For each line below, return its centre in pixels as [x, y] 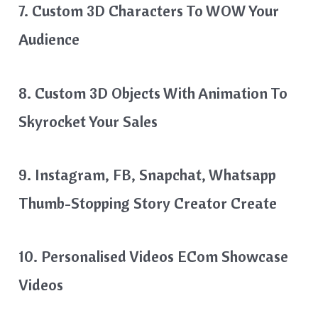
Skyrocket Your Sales [90, 121]
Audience [51, 39]
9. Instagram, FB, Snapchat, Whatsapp [148, 174]
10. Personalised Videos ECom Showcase [154, 256]
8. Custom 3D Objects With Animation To [153, 93]
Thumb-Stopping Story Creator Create [150, 203]
